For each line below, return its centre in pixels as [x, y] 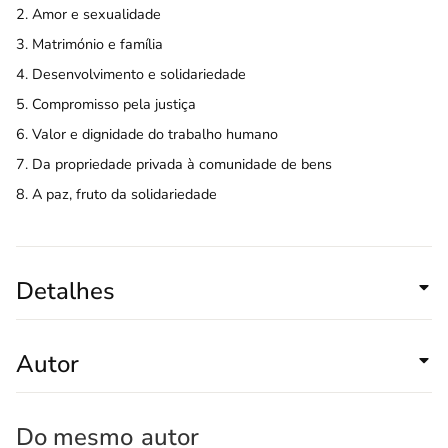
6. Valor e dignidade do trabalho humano [147, 134]
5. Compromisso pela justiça [106, 104]
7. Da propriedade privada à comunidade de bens [174, 164]
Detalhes [65, 291]
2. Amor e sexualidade [88, 14]
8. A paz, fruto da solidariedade [116, 194]
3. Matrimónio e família [89, 44]
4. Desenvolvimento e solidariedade [131, 74]
